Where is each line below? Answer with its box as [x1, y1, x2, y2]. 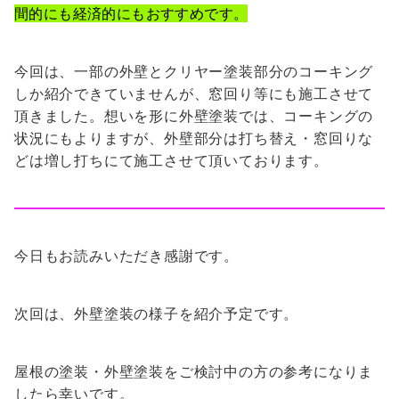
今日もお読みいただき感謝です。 [14, 247, 239, 265]
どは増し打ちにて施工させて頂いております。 [14, 151, 329, 170]
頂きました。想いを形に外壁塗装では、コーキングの [14, 107, 374, 126]
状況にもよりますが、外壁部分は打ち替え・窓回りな [14, 129, 374, 148]
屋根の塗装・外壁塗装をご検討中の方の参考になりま [14, 362, 374, 381]
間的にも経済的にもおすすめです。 [14, 4, 248, 23]
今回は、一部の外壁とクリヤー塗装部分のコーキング [14, 62, 374, 81]
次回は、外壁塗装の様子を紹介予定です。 [14, 305, 299, 323]
